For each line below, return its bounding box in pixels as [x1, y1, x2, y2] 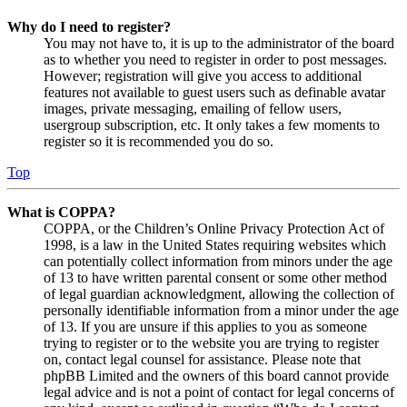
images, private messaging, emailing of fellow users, [44, 101, 342, 117]
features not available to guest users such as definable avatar [44, 84, 385, 101]
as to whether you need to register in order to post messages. [44, 52, 387, 68]
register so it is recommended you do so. [44, 134, 273, 150]
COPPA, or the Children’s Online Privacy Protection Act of [44, 221, 384, 237]
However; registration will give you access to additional [44, 68, 362, 84]
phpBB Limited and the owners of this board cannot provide [44, 368, 389, 384]
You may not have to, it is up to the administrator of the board [44, 35, 394, 52]
